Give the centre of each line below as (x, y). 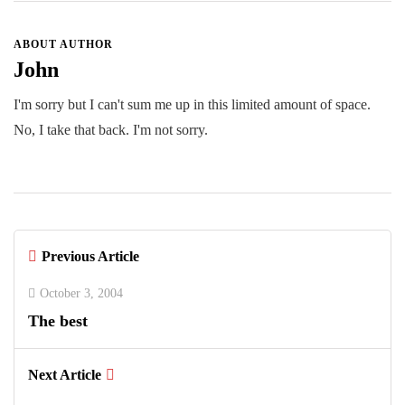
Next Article (65, 375)
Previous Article (90, 256)
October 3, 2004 (81, 293)
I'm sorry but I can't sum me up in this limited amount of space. (192, 104)
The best (58, 321)
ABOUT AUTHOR (63, 44)
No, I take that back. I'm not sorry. (111, 130)
